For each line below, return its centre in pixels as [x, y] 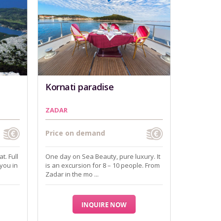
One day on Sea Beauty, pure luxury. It [103, 156]
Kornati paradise [79, 87]
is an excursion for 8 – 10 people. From [103, 165]
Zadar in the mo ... [72, 174]
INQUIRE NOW [104, 205]
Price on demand [75, 133]
